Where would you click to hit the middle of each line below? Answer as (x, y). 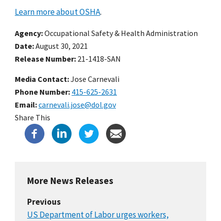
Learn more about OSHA (57, 12)
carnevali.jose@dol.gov (77, 104)
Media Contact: (42, 79)
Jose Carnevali (94, 79)
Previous (44, 202)
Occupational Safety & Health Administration (121, 33)
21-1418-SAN (99, 58)
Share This (33, 117)
